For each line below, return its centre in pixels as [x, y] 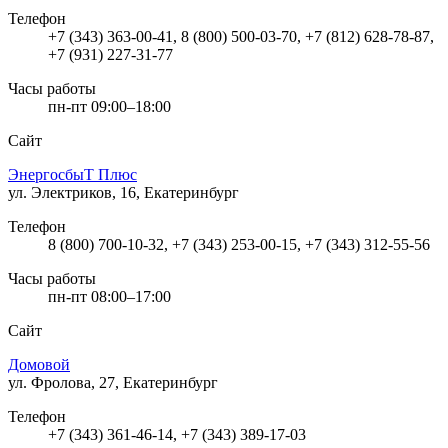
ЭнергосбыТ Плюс [72, 174]
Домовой [39, 364]
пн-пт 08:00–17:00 [109, 296]
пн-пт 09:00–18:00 [109, 106]
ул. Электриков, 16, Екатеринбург [123, 192]
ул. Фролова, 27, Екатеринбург [113, 382]
